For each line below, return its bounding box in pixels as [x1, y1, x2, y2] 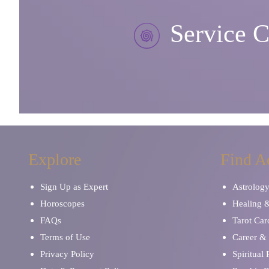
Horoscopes [40, 198, 85, 208]
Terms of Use [40, 232, 90, 242]
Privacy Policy [40, 249, 94, 259]
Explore [28, 150, 81, 169]
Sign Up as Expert [40, 181, 108, 192]
